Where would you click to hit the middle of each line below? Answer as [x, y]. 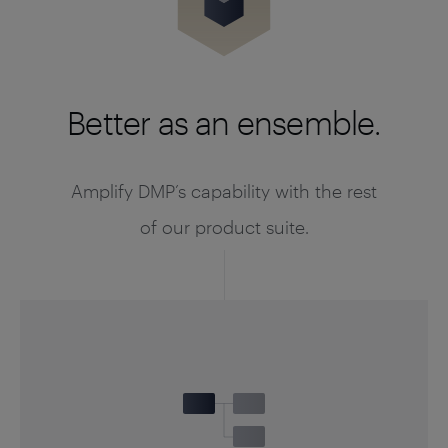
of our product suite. [224, 227]
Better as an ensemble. [224, 122]
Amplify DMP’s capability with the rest [224, 191]
